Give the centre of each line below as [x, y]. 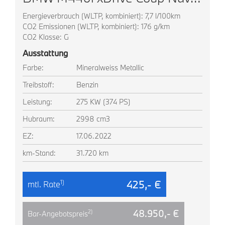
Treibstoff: [38, 84]
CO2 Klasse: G [46, 37]
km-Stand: [39, 153]
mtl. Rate [44, 184]
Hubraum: [39, 119]
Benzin [88, 84]
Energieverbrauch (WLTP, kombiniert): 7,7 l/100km [101, 16]
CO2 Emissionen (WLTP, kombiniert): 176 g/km [96, 26]
